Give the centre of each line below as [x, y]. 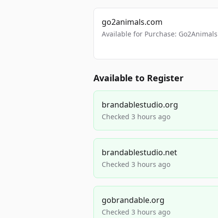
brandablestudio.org [140, 105]
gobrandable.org [133, 200]
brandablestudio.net [139, 152]
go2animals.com [132, 22]
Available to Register [138, 78]
